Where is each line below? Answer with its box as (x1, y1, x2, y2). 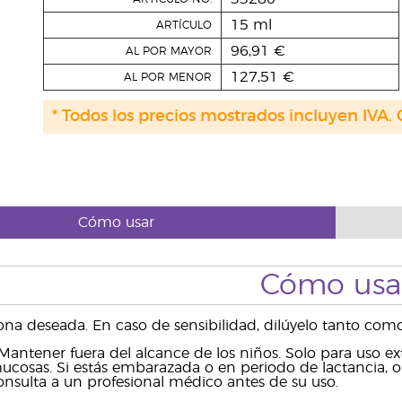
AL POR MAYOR (125, 46, 212, 57)
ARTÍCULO (155, 20, 212, 31)
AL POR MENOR (123, 72, 212, 83)
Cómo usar (77, 215, 154, 230)
